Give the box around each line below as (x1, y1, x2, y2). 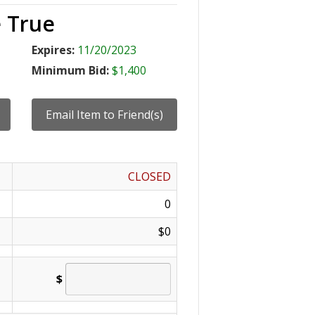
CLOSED (127, 169, 171, 184)
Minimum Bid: (31, 63, 112, 78)
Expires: (31, 42, 77, 58)
